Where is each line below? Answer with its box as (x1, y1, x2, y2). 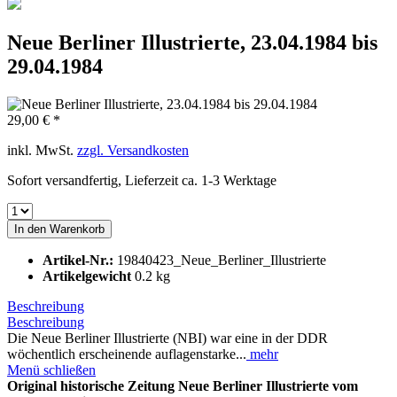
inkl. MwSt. (7, 142, 77, 158)
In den (14, 222, 46, 236)
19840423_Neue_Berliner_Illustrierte (117, 252, 326, 268)
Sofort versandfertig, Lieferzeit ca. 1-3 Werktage (7, 172, 276, 188)
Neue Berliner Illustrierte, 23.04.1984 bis (7, 30, 378, 54)
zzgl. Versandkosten (77, 142, 189, 158)
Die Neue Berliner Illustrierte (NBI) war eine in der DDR (7, 330, 328, 346)
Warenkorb (50, 222, 105, 236)
